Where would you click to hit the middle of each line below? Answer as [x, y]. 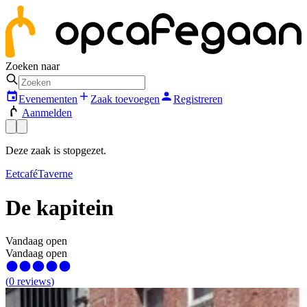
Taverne [55, 174]
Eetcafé [22, 174]
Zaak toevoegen [125, 99]
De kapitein [60, 207]
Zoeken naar [33, 66]
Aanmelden [47, 113]
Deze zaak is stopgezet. [56, 151]
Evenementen [48, 99]
